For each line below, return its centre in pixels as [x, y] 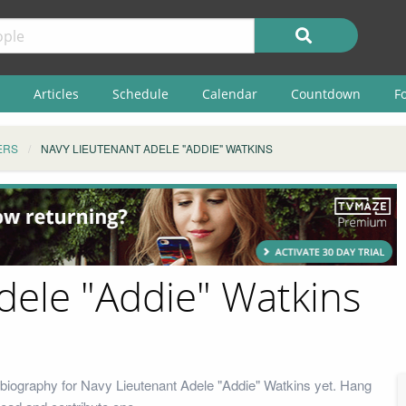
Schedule [140, 93]
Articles [56, 93]
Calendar [229, 93]
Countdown [325, 93]
